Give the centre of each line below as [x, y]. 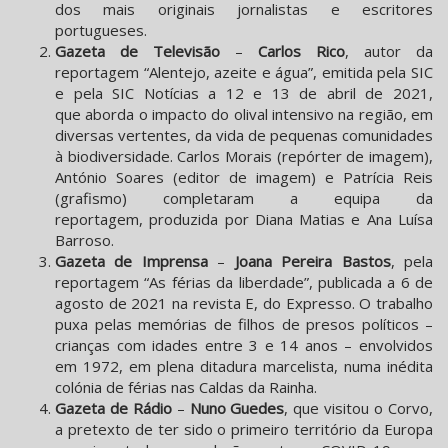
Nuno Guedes [237, 408]
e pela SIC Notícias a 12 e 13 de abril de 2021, [244, 93]
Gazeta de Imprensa [131, 261]
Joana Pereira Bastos [312, 261]
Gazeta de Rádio [113, 408]
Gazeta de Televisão [137, 51]
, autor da [389, 51]
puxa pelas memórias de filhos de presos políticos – [244, 324]
